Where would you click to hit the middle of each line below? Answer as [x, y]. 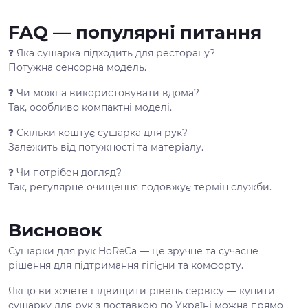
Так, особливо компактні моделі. [90, 107]
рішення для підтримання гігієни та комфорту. [126, 265]
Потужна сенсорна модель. [77, 67]
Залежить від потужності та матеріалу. [106, 147]
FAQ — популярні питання [135, 32]
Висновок [55, 230]
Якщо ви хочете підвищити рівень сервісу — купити [142, 291]
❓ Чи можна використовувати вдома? [104, 93]
